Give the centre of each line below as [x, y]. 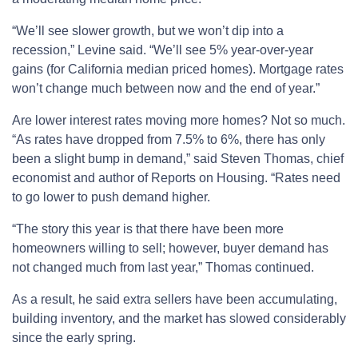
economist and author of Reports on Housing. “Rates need [176, 177]
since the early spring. [74, 337]
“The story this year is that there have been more [148, 229]
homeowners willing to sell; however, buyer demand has [170, 248]
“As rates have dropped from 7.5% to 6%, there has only [169, 139]
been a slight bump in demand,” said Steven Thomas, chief [178, 158]
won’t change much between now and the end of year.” [166, 88]
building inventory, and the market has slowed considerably [179, 318]
